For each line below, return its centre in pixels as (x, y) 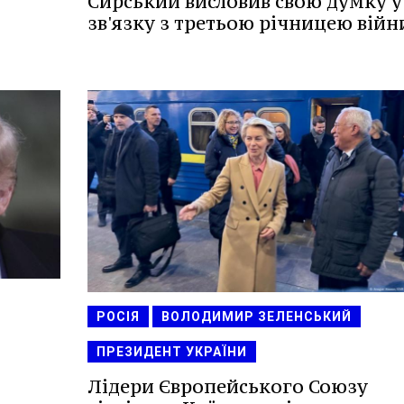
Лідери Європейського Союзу (227, 386)
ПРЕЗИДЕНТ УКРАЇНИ (171, 351)
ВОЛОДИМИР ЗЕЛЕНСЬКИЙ (256, 316)
